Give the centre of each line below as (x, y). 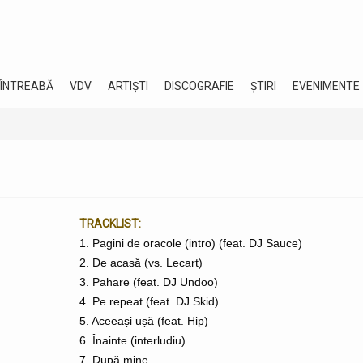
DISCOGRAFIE (199, 86)
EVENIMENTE (326, 86)
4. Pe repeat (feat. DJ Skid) (149, 301)
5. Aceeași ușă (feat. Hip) (144, 321)
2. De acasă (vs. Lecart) (141, 263)
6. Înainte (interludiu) (132, 340)
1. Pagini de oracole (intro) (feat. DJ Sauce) (191, 243)
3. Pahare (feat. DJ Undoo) (149, 282)
